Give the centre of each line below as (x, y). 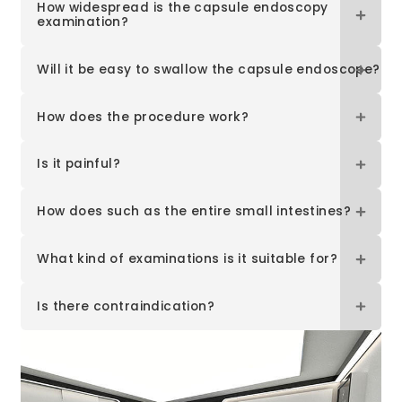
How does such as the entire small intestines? (194, 212)
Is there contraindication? (126, 306)
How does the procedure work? (143, 117)
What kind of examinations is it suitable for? (187, 258)
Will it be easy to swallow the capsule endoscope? (209, 69)
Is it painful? (79, 164)
